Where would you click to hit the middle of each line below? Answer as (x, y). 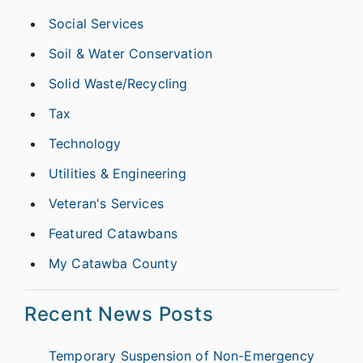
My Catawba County (113, 263)
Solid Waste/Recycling (118, 83)
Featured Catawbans (113, 233)
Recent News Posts (119, 314)
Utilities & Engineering (117, 173)
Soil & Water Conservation (130, 53)
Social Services (96, 23)
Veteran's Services (106, 203)
